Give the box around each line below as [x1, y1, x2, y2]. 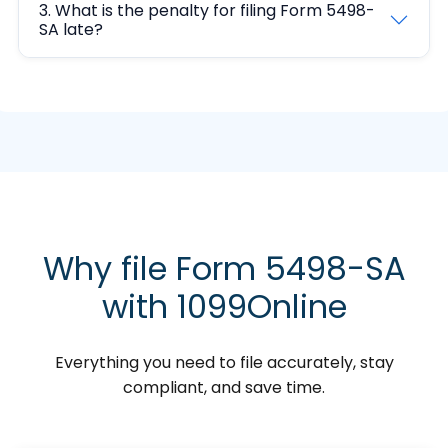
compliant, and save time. [123, 375, 325, 399]
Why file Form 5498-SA [42, 245, 406, 291]
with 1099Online [101, 283, 347, 329]
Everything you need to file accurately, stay [54, 350, 394, 374]
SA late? [39, 17, 103, 41]
